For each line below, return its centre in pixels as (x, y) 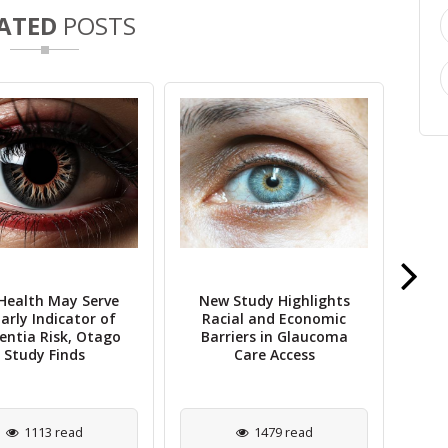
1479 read (283, 432)
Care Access (274, 354)
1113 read (53, 432)
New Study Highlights (274, 300)
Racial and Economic (274, 318)
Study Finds (44, 354)
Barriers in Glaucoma (274, 336)
